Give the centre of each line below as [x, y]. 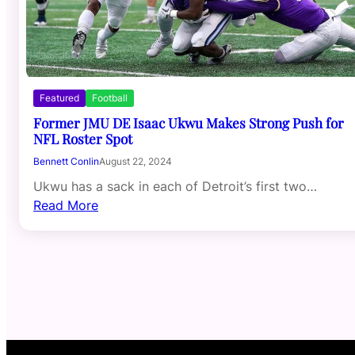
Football [110, 98]
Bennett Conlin [66, 162]
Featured [59, 98]
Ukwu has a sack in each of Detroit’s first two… [175, 187]
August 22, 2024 [136, 162]
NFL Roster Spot [83, 139]
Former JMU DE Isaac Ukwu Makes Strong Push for [189, 123]
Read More [66, 206]
